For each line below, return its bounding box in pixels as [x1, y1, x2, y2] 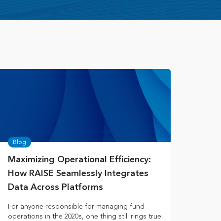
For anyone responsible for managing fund [8, 202, 145, 211]
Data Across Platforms [8, 183, 103, 192]
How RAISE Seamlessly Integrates [8, 169, 148, 179]
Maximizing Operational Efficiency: [8, 155, 151, 165]
